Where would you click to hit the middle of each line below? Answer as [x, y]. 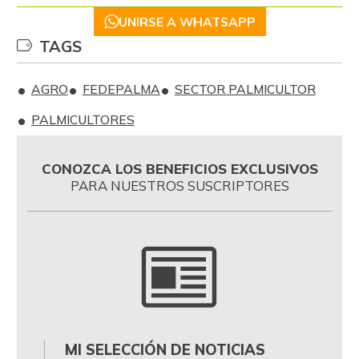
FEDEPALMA [121, 89]
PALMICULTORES [83, 120]
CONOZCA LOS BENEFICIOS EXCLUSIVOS [179, 168]
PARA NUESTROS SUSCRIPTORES [179, 185]
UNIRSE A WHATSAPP [187, 21]
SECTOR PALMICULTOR [245, 89]
